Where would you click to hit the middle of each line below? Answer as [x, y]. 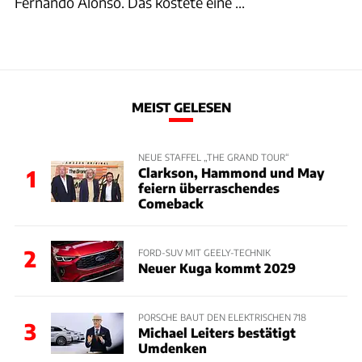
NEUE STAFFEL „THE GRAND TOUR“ [213, 156]
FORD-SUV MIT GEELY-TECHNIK [204, 252]
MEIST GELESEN [181, 107]
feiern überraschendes [208, 187]
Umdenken [172, 348]
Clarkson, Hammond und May [231, 172]
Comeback [170, 203]
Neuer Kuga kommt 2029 [217, 267]
